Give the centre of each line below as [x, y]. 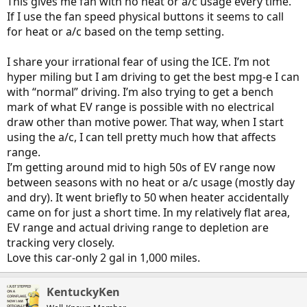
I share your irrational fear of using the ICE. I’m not [138, 62]
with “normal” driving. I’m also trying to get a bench [140, 92]
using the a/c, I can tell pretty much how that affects [142, 137]
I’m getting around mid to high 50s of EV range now [141, 167]
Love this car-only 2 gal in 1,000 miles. [103, 258]
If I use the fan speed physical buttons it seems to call [145, 16]
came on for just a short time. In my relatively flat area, [148, 212]
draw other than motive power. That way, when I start [145, 122]
